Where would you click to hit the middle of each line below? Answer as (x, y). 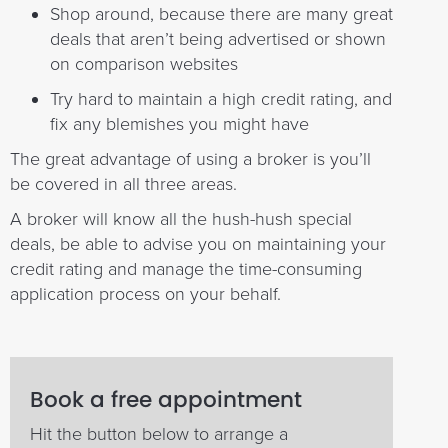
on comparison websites (144, 63)
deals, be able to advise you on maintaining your (198, 243)
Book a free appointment (166, 399)
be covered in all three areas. (123, 183)
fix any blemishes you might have (179, 123)
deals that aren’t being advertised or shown (218, 38)
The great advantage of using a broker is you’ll (190, 158)
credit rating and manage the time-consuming (186, 268)
